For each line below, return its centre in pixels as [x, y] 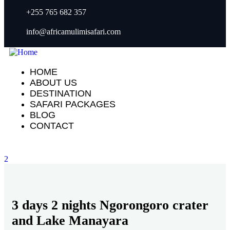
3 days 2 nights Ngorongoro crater [110, 205]
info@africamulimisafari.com [73, 32]
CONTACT [52, 126]
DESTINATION [61, 93]
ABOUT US [53, 83]
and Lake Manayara [70, 221]
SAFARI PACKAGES [73, 104]
